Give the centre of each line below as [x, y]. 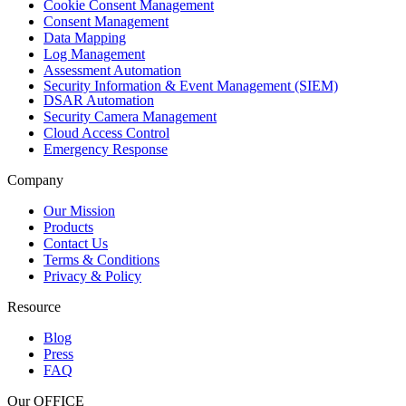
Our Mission [79, 211]
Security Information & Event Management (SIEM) [191, 86]
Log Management [94, 54]
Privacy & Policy [92, 276]
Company [35, 180]
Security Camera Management [130, 117]
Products [68, 227]
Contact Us [76, 244]
